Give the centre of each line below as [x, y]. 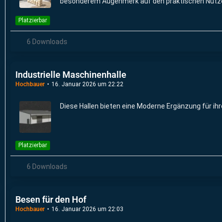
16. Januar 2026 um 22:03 [87, 209]
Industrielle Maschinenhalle [71, 74]
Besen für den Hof [51, 199]
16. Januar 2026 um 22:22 [87, 84]
